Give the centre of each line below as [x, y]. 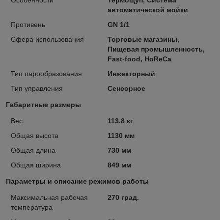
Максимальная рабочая [49, 197]
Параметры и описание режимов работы [77, 181]
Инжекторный [131, 73]
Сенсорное [126, 88]
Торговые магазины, [143, 39]
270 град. [123, 197]
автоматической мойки [148, 10]
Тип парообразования [46, 73]
